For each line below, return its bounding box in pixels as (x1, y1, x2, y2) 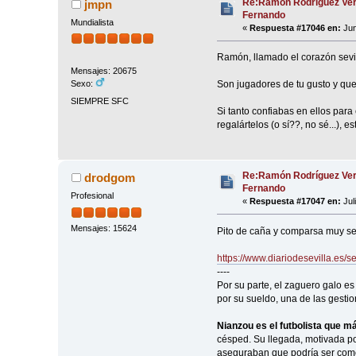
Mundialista (71, 17, 114, 27)
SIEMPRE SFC (71, 95, 130, 106)
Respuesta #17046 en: (250, 22, 342, 33)
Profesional (71, 191, 114, 201)
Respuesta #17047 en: (250, 196, 342, 207)
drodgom (83, 171, 135, 185)
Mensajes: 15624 (71, 222, 137, 233)
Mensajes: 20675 (71, 66, 137, 76)
